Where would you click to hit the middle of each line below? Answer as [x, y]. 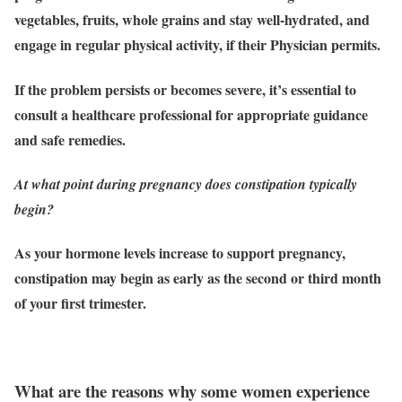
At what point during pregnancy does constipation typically [186, 184]
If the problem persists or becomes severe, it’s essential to [185, 89]
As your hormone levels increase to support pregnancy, [180, 253]
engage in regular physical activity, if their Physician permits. [197, 45]
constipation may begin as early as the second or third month [198, 278]
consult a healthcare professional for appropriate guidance [191, 114]
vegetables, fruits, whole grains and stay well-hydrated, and [192, 20]
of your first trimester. [80, 303]
